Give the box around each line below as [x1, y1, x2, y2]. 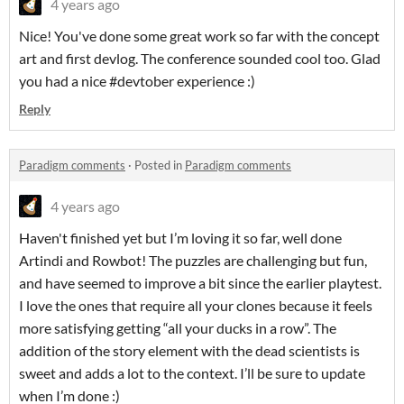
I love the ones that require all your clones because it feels [19, 296, 372, 314]
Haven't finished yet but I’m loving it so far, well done [19, 228, 342, 246]
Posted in [134, 157, 185, 172]
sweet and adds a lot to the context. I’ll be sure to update [19, 363, 365, 381]
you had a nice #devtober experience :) [19, 71, 255, 89]
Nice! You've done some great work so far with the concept [19, 26, 380, 44]
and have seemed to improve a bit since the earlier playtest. [19, 273, 381, 291]
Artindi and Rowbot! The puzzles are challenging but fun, [19, 251, 367, 269]
